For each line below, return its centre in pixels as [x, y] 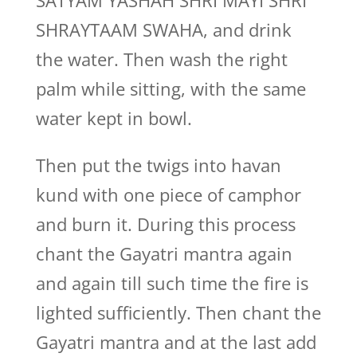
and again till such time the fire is [172, 283]
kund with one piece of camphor [168, 194]
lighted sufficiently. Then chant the [178, 312]
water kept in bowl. [114, 118]
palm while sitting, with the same [171, 88]
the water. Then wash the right [161, 59]
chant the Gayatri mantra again [164, 253]
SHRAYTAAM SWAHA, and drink [163, 29]
